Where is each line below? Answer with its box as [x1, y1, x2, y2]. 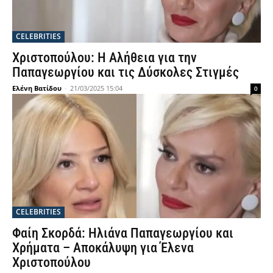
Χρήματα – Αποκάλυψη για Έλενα [12, 240, 194, 255]
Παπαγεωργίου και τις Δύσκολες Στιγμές [12, 65, 239, 80]
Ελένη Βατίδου [12, 83, 62, 93]
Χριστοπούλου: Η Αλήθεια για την [12, 50, 197, 65]
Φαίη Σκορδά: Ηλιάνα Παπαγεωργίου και [12, 225, 233, 241]
